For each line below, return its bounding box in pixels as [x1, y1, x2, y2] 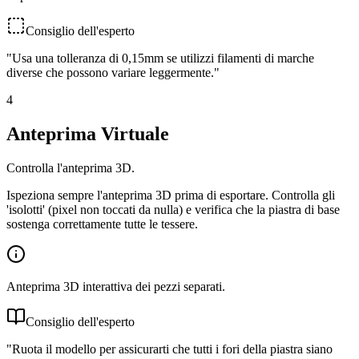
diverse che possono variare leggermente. [6, 66, 214, 80]
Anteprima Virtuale [6, 123, 169, 145]
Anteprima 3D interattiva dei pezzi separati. [6, 279, 225, 293]
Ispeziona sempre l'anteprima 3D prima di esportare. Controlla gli [6, 188, 335, 202]
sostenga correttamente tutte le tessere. [6, 216, 198, 231]
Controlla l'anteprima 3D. [6, 160, 135, 175]
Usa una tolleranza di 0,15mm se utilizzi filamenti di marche [12, 51, 314, 66]
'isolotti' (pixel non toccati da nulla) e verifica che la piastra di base [6, 202, 340, 216]
